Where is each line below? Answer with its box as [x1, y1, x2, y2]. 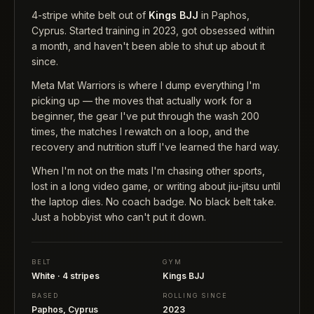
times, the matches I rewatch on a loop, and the [32, 125, 250, 138]
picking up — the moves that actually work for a [32, 95, 252, 107]
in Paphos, [201, 9, 250, 22]
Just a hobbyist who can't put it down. [32, 211, 206, 224]
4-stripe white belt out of [32, 9, 146, 22]
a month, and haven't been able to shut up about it [32, 40, 265, 53]
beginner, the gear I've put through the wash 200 [32, 110, 259, 123]
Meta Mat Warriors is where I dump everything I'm [32, 79, 260, 92]
